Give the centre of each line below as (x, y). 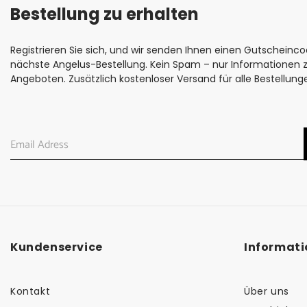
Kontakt (30, 292)
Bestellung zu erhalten (105, 14)
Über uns (267, 292)
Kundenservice (57, 247)
